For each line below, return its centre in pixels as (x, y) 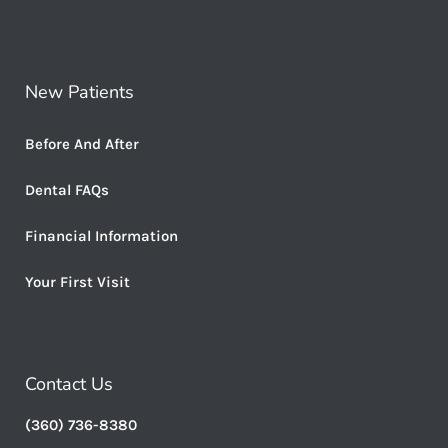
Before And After (82, 143)
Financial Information (101, 235)
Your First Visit (77, 281)
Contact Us (69, 383)
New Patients (79, 91)
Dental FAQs (67, 189)
